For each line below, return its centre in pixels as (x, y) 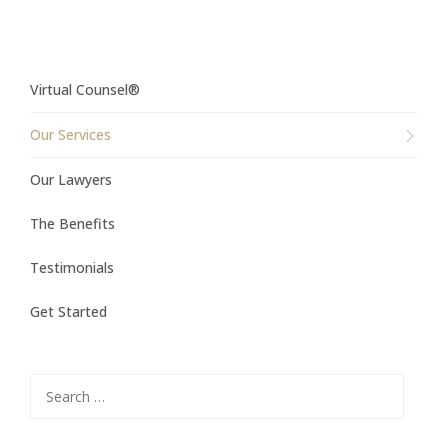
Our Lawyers (71, 180)
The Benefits (72, 224)
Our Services (70, 135)
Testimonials (72, 268)
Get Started (68, 312)
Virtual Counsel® (85, 90)
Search (52, 386)
